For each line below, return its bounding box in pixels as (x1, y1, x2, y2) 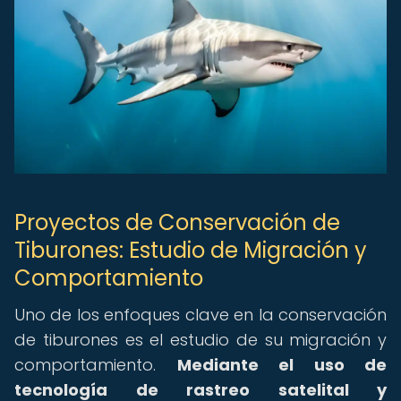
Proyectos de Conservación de (14, 208, 340, 237)
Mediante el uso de (176, 354, 387, 376)
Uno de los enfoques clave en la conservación (14, 303, 387, 326)
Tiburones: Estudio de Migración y (14, 235, 367, 265)
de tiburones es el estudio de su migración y (14, 328, 387, 351)
